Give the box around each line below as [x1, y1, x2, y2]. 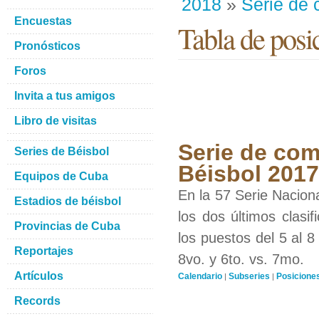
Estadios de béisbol [14, 195, 121, 207]
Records [14, 295, 61, 307]
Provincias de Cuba [14, 220, 120, 232]
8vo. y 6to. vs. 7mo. [178, 251, 304, 267]
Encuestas [14, 15, 72, 27]
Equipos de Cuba [14, 170, 108, 182]
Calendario [178, 271, 222, 281]
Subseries [229, 271, 270, 281]
